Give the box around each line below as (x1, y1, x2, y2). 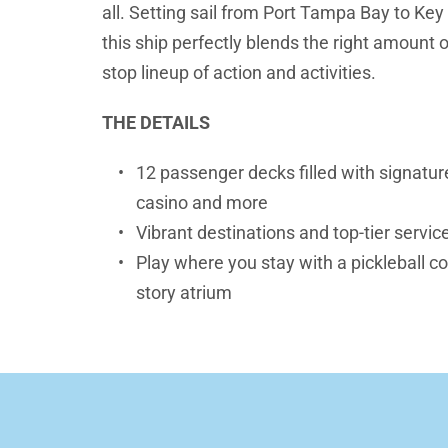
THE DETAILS (102, 112, 210, 134)
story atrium (136, 282, 232, 304)
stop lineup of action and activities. (102, 62, 376, 84)
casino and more (136, 192, 268, 214)
